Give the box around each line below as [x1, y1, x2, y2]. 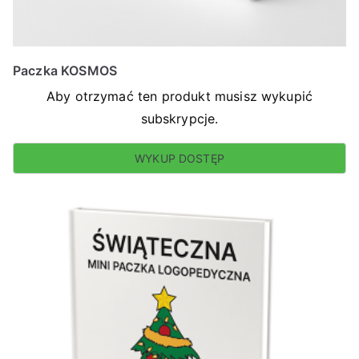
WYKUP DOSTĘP [135, 151, 224, 165]
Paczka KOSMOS [13, 63, 118, 79]
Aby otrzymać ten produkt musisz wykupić [46, 88, 313, 104]
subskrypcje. [140, 111, 219, 127]
